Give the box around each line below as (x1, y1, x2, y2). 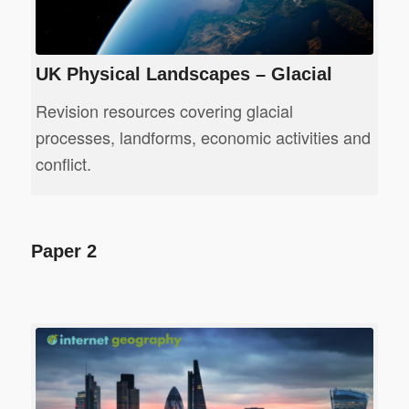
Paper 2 (30, 241, 97, 262)
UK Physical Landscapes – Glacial (35, 63, 332, 84)
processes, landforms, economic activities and (35, 125, 371, 150)
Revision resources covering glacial (35, 99, 293, 123)
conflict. (35, 152, 91, 176)
